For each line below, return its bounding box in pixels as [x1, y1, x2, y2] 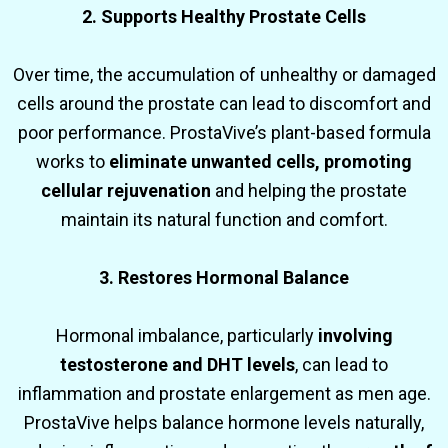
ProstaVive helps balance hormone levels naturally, [24, 411, 424, 433]
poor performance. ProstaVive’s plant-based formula [17, 121, 431, 143]
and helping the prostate [211, 179, 407, 201]
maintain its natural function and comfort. [60, 208, 388, 230]
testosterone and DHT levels [60, 353, 295, 375]
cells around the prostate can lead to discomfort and [17, 92, 431, 114]
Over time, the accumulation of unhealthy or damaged [12, 63, 436, 85]
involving [317, 324, 393, 346]
